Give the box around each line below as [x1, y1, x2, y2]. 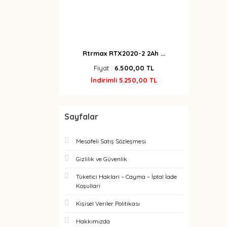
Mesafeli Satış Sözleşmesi [76, 137, 146, 145]
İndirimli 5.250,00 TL [91, 76, 157, 84]
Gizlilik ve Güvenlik [76, 155, 127, 163]
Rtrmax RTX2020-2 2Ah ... [83, 49, 165, 57]
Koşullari [76, 182, 100, 190]
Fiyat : [94, 64, 115, 72]
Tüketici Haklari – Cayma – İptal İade [76, 173, 177, 180]
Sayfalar [64, 111, 98, 122]
